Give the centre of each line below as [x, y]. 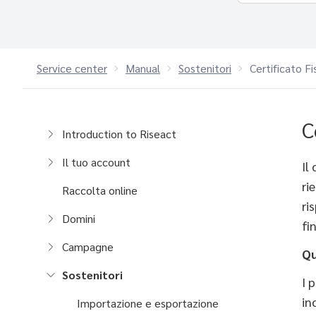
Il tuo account [96, 162]
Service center [72, 68]
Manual [143, 68]
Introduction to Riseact [119, 134]
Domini [79, 218]
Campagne [88, 247]
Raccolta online [100, 190]
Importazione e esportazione [148, 303]
